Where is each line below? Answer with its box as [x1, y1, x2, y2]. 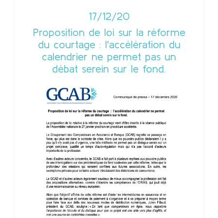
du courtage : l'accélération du [37, 38, 181, 51]
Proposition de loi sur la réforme [33, 26, 185, 38]
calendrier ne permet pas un [42, 51, 176, 63]
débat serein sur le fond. [52, 63, 166, 75]
